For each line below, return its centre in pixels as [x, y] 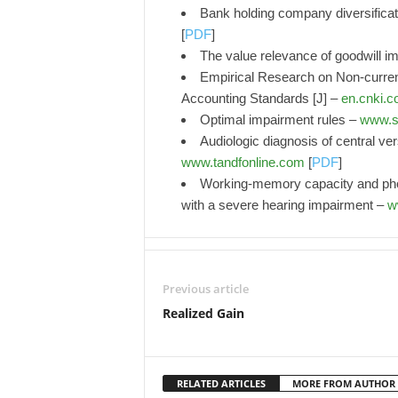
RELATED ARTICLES [221, 383]
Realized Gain [203, 313]
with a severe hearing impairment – [284, 205]
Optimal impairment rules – [279, 119]
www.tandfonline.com [243, 162]
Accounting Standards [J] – [261, 98]
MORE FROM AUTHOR [343, 383]
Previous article [205, 289]
